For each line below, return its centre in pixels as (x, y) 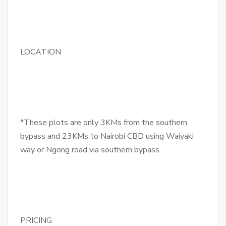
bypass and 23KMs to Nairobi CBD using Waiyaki (107, 136)
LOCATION (42, 52)
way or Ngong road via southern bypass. (91, 150)
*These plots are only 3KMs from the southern (104, 123)
